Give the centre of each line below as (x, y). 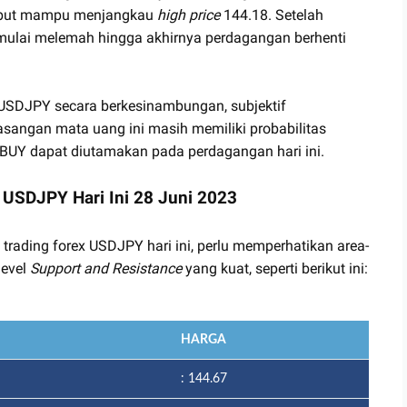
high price (189, 15)
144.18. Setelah (272, 15)
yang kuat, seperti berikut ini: (275, 268)
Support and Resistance (106, 268)
